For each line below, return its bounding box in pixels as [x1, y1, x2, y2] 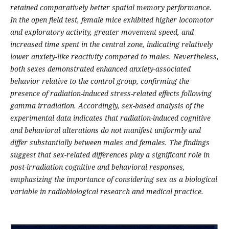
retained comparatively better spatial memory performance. [10, 3, 212, 13]
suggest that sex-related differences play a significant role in [10, 150, 210, 160]
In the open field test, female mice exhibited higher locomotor [10, 15, 214, 25]
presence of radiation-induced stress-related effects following [10, 88, 212, 99]
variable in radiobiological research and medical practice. [10, 187, 203, 197]
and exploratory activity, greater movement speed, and [10, 27, 194, 37]
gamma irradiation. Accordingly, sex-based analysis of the [10, 101, 204, 111]
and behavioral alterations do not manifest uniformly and [10, 125, 201, 135]
